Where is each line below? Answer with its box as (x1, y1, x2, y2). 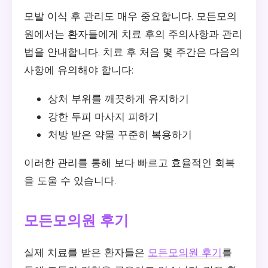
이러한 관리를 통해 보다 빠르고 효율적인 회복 (24, 156, 235, 169)
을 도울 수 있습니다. (24, 174, 116, 187)
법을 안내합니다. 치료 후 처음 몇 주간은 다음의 (24, 45, 240, 59)
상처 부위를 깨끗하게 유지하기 (48, 92, 189, 105)
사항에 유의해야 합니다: (24, 63, 133, 77)
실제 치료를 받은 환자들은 (24, 245, 148, 258)
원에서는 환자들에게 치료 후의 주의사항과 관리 (24, 28, 242, 41)
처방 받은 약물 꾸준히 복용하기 (48, 128, 192, 141)
